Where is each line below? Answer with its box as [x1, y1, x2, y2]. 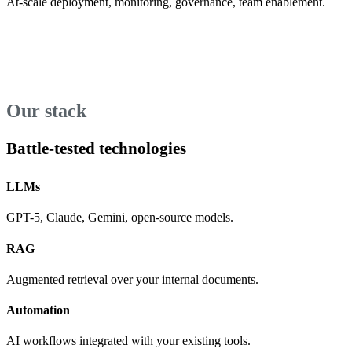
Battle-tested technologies [6, 138, 186, 157]
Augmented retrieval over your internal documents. [6, 272, 258, 286]
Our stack [6, 101, 86, 122]
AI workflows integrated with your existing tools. [6, 334, 251, 348]
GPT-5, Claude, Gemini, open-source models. [6, 211, 233, 225]
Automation [6, 303, 70, 317]
